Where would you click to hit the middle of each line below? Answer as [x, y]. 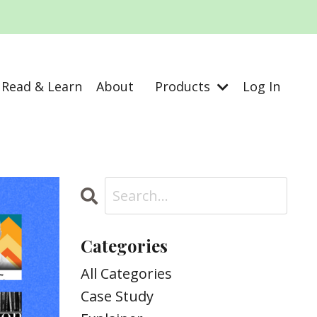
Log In [261, 86]
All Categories [126, 274]
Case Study [117, 296]
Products [184, 86]
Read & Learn [42, 86]
